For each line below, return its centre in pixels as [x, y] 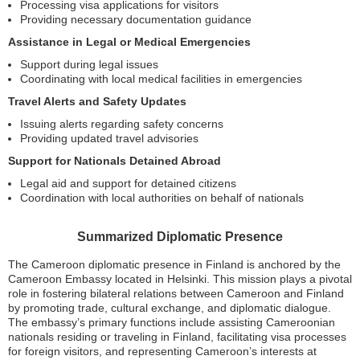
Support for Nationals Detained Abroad [115, 160]
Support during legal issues [89, 64]
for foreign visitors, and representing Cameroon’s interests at [162, 351]
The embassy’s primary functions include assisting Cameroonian [172, 322]
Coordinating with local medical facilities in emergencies [161, 78]
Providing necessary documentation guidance [136, 19]
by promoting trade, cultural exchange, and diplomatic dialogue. [170, 307]
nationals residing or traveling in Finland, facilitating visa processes [177, 336]
